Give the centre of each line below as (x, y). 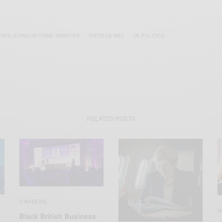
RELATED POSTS (111, 118)
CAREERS (33, 201)
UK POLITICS (149, 36)
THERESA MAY (106, 36)
